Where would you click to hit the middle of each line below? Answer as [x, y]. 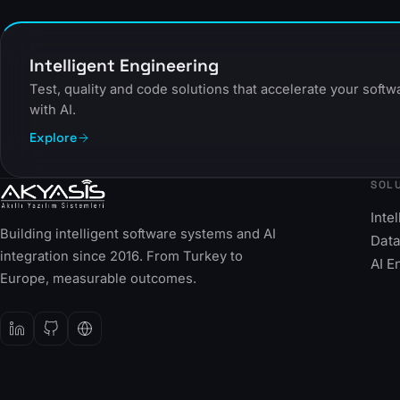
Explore [53, 138]
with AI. [53, 110]
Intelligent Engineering [124, 66]
